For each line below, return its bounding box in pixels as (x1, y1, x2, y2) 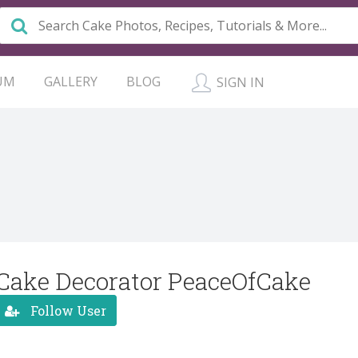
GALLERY (44, 73, 97, 90)
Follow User (27, 301, 106, 319)
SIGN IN (213, 74, 265, 91)
